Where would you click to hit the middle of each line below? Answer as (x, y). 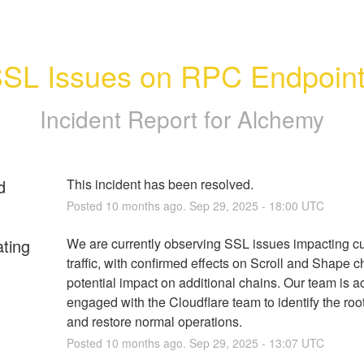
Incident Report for (139, 118)
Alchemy (281, 118)
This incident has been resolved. (160, 184)
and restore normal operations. (154, 321)
